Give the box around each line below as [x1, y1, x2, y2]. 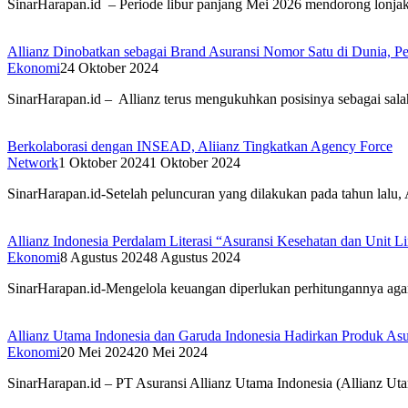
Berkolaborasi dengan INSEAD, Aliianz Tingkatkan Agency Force [7, 138, 393, 155]
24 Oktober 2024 [60, 60, 158, 76]
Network [7, 155, 58, 171]
